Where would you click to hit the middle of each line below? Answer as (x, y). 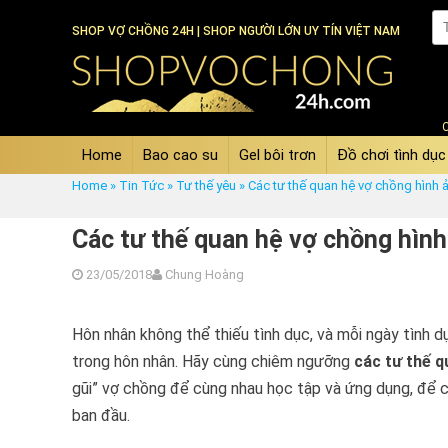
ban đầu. (101, 415)
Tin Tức (141, 185)
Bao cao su (180, 155)
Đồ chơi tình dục (391, 155)
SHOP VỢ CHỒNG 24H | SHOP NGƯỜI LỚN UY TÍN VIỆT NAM (236, 31)
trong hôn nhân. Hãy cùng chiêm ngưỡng (213, 361)
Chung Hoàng (203, 274)
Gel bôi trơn (277, 155)
